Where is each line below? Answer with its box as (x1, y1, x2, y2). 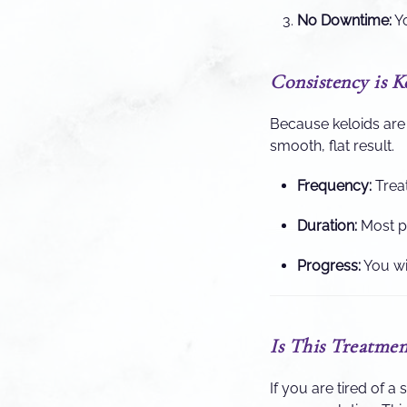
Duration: (297, 216, 357, 234)
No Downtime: (297, 11, 392, 29)
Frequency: (297, 176, 372, 194)
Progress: (297, 256, 361, 274)
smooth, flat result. (270, 136, 394, 154)
